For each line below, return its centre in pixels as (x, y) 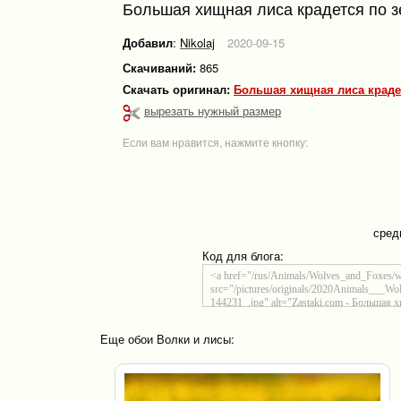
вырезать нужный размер (213, 111)
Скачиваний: (159, 68)
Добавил (148, 43)
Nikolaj (197, 43)
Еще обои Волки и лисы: (167, 338)
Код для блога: (243, 255)
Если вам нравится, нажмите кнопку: (215, 141)
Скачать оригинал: (178, 89)
